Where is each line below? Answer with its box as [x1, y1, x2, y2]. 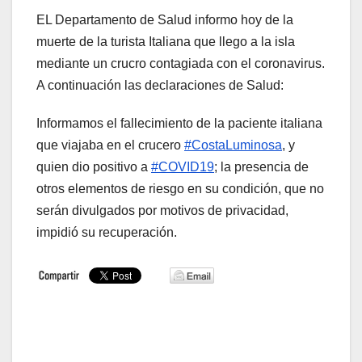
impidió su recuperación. [36, 225, 177, 240]
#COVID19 [151, 160, 214, 175]
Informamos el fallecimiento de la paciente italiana [36, 116, 322, 131]
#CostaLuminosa [184, 138, 282, 153]
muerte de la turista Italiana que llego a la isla [36, 35, 295, 49]
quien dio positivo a [36, 160, 151, 175]
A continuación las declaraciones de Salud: [36, 78, 284, 93]
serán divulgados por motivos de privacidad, [36, 204, 288, 218]
